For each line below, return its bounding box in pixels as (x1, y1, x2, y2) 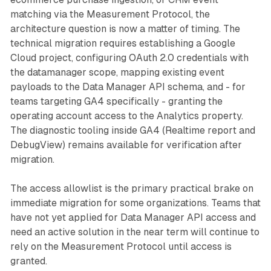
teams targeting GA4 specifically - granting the (10, 96, 223, 108)
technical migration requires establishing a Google (10, 38, 235, 50)
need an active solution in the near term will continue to (10, 226, 260, 238)
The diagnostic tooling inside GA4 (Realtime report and (10, 125, 255, 137)
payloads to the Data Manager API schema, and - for (10, 81, 246, 93)
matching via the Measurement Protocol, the (10, 8, 210, 21)
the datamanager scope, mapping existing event (10, 67, 224, 79)
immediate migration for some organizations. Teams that (10, 197, 261, 209)
